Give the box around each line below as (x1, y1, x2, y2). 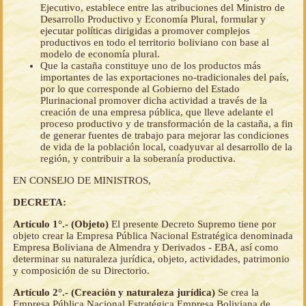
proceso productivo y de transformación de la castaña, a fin (40, 118, 293, 130)
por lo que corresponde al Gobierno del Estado (40, 83, 240, 95)
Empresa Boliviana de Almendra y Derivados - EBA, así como (13, 242, 279, 253)
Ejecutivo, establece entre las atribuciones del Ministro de (40, 2, 285, 14)
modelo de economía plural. (40, 48, 160, 60)
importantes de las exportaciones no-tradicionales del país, (40, 72, 289, 83)
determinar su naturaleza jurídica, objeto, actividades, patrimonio (13, 253, 290, 265)
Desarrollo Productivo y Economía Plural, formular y (40, 14, 266, 25)
